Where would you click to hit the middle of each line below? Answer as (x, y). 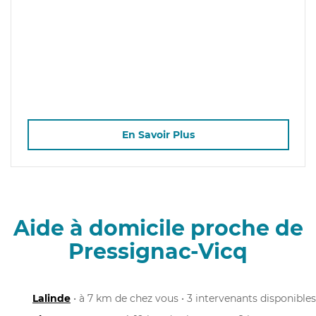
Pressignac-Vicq (158, 251)
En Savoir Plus (158, 135)
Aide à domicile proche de (158, 228)
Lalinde (51, 298)
